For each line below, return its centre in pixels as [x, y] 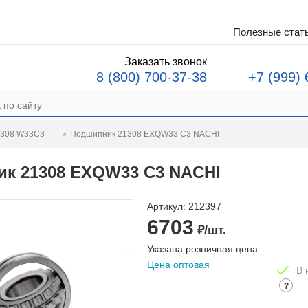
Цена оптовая [178, 265]
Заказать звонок [166, 62]
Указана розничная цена [202, 249]
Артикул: [166, 206]
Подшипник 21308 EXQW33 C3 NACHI [145, 134]
